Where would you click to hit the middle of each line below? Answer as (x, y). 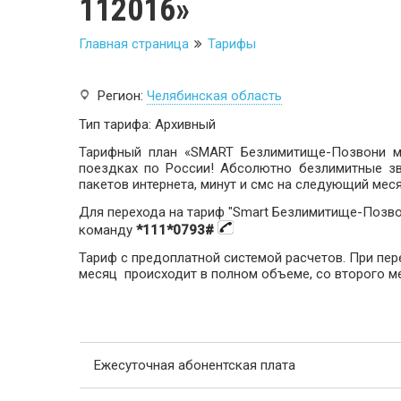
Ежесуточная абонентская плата (195, 365)
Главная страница (134, 44)
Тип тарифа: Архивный (147, 124)
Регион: (120, 96)
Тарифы (232, 44)
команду (107, 230)
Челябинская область (214, 96)
